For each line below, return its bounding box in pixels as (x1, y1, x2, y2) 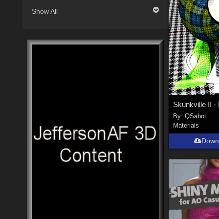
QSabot (185, 112, 207, 120)
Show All (32, 7, 58, 15)
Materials (173, 122, 199, 130)
